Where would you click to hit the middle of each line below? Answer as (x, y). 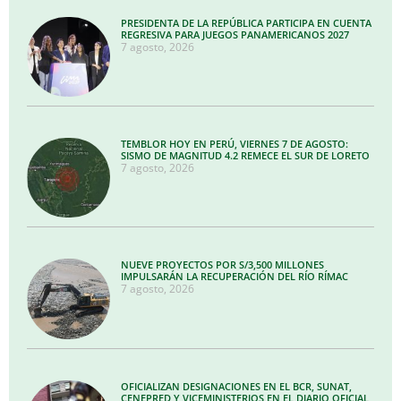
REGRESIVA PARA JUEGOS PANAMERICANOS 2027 (235, 34)
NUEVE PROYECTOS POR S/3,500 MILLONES (223, 265)
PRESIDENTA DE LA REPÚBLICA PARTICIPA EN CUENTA (247, 22)
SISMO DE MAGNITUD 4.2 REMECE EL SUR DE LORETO (246, 156)
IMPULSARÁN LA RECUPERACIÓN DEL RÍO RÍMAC (235, 277)
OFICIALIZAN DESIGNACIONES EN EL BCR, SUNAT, (237, 386)
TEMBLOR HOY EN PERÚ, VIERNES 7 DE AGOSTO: (235, 144)
